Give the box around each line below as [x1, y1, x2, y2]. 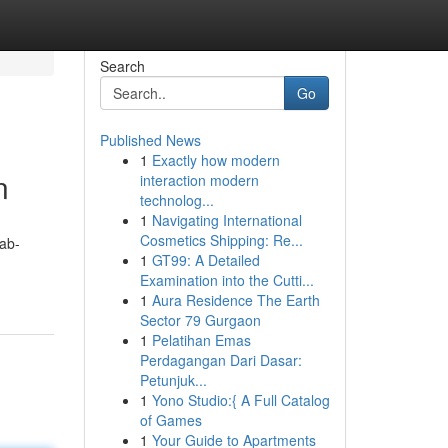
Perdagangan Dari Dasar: [139, 350, 302, 370]
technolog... [139, 190, 214, 210]
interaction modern [139, 170, 259, 190]
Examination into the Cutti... [139, 270, 314, 290]
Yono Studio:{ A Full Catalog [151, 390, 330, 410]
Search [99, 56, 145, 76]
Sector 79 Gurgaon [139, 310, 261, 330]
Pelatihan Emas [151, 330, 251, 350]
